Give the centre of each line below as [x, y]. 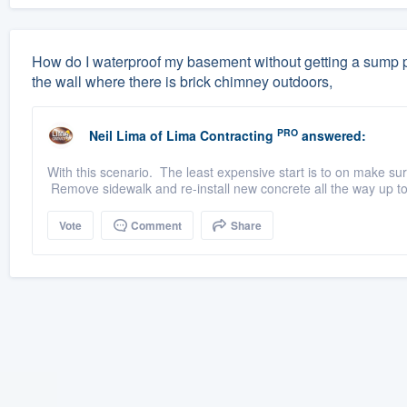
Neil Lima [117, 136]
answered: [332, 136]
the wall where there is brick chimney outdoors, [182, 82]
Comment [154, 226]
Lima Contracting [219, 136]
